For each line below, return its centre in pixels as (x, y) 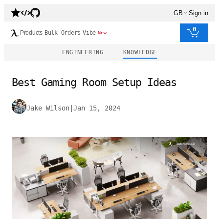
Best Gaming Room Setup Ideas (94, 82)
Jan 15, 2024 (97, 108)
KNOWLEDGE (140, 52)
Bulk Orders (63, 33)
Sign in (198, 13)
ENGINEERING (83, 52)
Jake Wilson (48, 108)
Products (31, 33)
